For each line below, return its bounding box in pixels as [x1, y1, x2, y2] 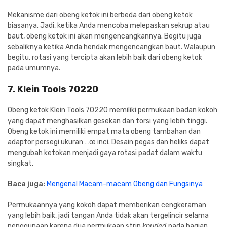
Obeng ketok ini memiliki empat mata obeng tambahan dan [8, 127, 201, 136]
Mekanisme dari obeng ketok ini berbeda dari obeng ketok [8, 10, 193, 19]
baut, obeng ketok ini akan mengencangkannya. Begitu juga [8, 31, 201, 41]
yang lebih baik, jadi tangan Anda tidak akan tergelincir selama [8, 211, 209, 220]
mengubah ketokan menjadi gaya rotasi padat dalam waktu [8, 148, 202, 157]
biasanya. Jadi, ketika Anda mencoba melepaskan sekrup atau [8, 21, 210, 30]
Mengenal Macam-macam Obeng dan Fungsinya [47, 179, 203, 188]
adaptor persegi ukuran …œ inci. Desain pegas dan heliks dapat [8, 137, 209, 146]
